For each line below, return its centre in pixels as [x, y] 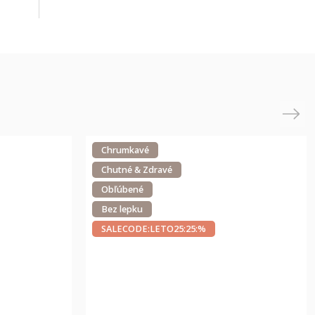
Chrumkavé [125, 150]
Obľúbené [122, 189]
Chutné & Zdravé [137, 169]
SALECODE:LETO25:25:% [154, 229]
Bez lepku [122, 209]
